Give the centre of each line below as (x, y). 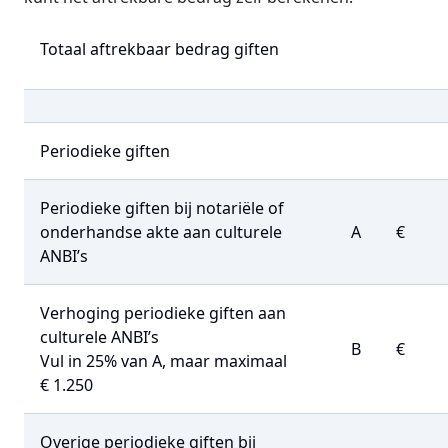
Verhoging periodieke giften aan (163, 313)
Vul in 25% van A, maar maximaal (163, 361)
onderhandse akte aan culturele (161, 232)
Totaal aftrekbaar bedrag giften (159, 49)
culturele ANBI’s (99, 337)
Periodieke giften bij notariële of (162, 208)
